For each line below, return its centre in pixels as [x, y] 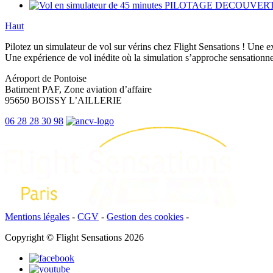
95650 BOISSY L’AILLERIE [63, 101]
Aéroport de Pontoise [46, 79]
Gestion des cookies [145, 217]
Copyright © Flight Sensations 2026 [74, 238]
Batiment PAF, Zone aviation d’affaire [78, 90]
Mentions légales [37, 217]
